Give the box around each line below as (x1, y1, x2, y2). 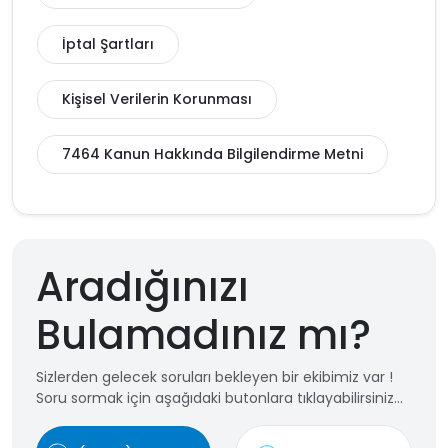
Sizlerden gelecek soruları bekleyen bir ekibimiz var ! (36, 367, 393, 387)
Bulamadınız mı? (36, 307, 371, 363)
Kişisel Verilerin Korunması (62, 89, 252, 109)
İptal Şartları (62, 34, 154, 54)
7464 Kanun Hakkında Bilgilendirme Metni (62, 144, 363, 164)
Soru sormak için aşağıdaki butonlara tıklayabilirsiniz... (36, 388, 403, 408)
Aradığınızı (36, 259, 249, 315)
